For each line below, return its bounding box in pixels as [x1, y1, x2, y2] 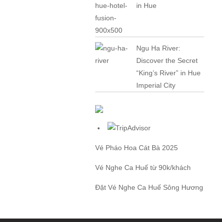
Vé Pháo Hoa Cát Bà [95, 144, 160, 152]
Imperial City [136, 81, 176, 89]
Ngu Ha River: [136, 44, 181, 52]
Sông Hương [161, 183, 203, 191]
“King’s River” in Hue [136, 69, 201, 77]
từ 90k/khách [148, 164, 191, 171]
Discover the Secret [136, 56, 198, 64]
